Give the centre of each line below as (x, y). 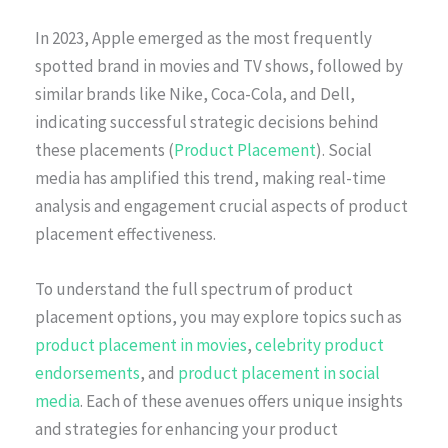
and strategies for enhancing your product (186, 429)
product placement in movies (141, 345)
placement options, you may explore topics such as (218, 317)
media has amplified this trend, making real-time (210, 177)
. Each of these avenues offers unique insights (241, 401)
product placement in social (279, 373)
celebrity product (319, 345)
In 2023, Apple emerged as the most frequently (203, 37)
